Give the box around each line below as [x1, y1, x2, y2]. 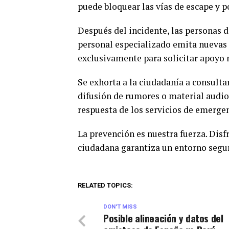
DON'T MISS [103, 203, 137, 210]
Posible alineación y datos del [103, 211, 223, 225]
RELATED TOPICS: [78, 181, 133, 189]
